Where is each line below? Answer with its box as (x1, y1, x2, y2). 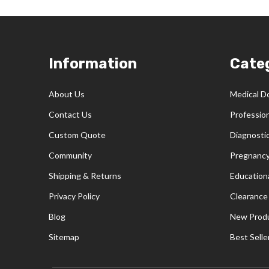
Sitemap (48, 232, 79, 243)
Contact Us (48, 109, 92, 120)
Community (48, 150, 92, 161)
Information (48, 55, 137, 72)
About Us (48, 89, 85, 100)
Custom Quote (48, 130, 106, 141)
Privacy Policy (48, 191, 100, 202)
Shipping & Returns (48, 171, 121, 181)
